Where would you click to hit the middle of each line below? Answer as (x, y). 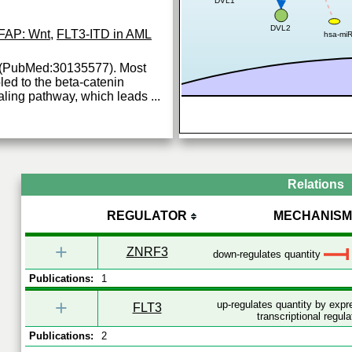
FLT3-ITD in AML (104, 34)
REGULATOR (147, 216)
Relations (315, 184)
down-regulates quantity (268, 254)
